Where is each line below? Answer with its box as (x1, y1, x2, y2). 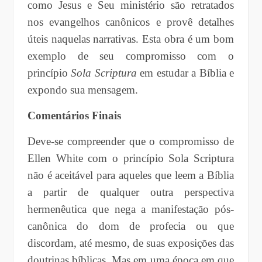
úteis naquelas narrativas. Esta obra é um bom (27, 32, 235, 45)
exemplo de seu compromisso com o (27, 49, 235, 62)
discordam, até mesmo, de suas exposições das (27, 236, 235, 249)
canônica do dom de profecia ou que (27, 219, 235, 232)
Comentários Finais (27, 109, 121, 122)
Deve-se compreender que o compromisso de (27, 135, 235, 147)
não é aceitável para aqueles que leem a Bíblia (27, 168, 235, 181)
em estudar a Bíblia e (136, 66, 235, 79)
